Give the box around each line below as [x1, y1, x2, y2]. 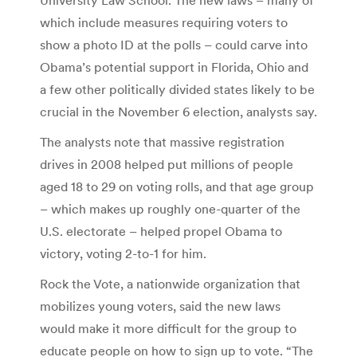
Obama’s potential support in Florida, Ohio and [40, 58, 308, 75]
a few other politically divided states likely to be [40, 80, 315, 97]
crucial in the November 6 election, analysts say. [40, 103, 317, 120]
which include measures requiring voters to [40, 14, 288, 30]
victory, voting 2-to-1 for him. [40, 245, 206, 261]
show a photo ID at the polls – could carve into [40, 36, 308, 53]
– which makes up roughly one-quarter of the [40, 200, 300, 217]
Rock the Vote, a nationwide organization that [40, 275, 300, 292]
